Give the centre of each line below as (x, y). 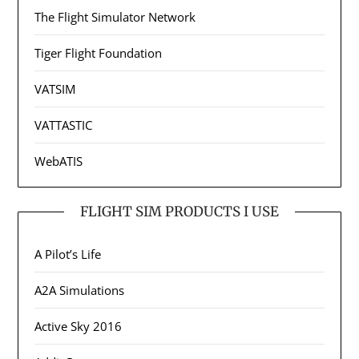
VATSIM (55, 89)
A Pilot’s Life (68, 254)
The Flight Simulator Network (115, 17)
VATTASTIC (64, 125)
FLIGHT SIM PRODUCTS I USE (179, 212)
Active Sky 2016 (79, 327)
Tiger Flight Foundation (99, 53)
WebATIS (59, 161)
